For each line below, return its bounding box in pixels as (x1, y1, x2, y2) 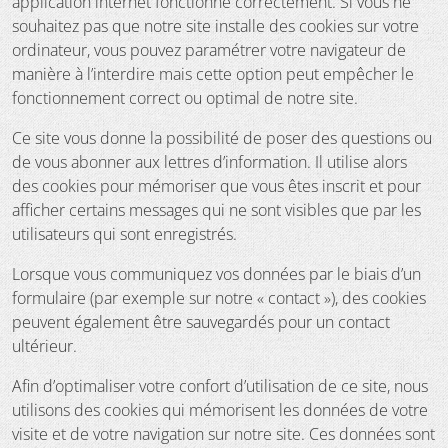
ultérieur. (12, 334, 77, 357)
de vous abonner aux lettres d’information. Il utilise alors (12, 150, 407, 173)
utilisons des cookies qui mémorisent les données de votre (12, 398, 428, 421)
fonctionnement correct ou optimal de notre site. (12, 86, 358, 109)
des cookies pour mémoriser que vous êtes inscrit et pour (12, 174, 421, 197)
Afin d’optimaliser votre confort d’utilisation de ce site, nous (12, 374, 428, 397)
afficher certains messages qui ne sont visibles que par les (12, 198, 421, 221)
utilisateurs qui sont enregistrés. (12, 222, 237, 245)
